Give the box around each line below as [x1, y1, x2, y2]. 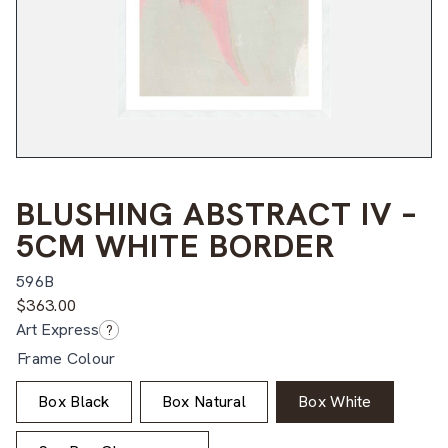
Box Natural [161, 390, 247, 412]
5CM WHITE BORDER [16, 224, 335, 267]
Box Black [38, 390, 110, 412]
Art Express [16, 318, 99, 340]
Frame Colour [17, 347, 116, 369]
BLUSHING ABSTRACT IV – [16, 192, 417, 235]
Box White [298, 390, 372, 412]
